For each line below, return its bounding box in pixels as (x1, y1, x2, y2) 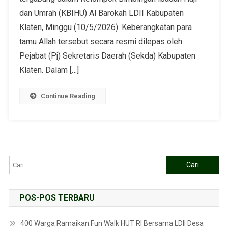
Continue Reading (40, 92, 95, 100)
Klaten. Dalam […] (19, 65, 79, 75)
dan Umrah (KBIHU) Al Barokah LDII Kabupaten (19, 8, 184, 18)
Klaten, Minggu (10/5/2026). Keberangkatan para (19, 22, 192, 33)
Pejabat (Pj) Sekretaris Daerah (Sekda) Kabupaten (19, 51, 195, 61)
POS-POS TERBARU (19, 193, 95, 203)
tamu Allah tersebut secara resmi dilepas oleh (19, 37, 182, 47)
